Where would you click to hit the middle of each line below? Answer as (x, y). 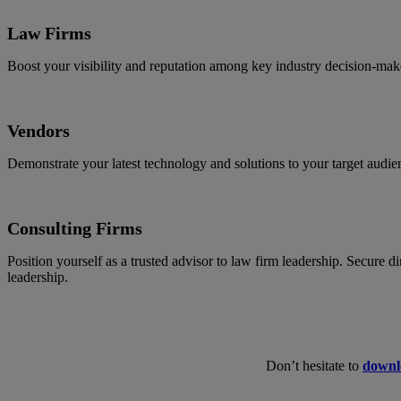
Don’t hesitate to (314, 366)
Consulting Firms (75, 229)
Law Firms (49, 34)
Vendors (38, 131)
